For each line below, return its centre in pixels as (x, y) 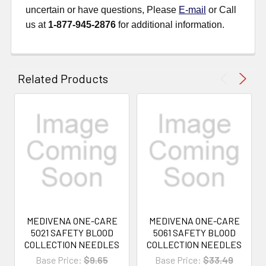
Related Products (63, 79)
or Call (221, 10)
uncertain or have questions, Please (102, 10)
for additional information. (170, 25)
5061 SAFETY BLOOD (194, 233)
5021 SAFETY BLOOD (72, 233)
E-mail (192, 10)
